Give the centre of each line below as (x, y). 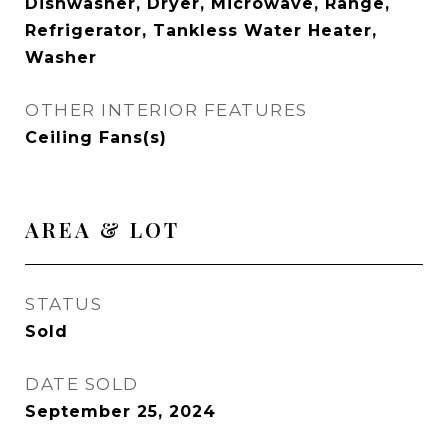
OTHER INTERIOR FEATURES (166, 110)
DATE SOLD (82, 384)
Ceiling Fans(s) (96, 137)
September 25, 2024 (120, 411)
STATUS (63, 304)
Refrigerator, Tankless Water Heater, (201, 30)
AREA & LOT (102, 229)
